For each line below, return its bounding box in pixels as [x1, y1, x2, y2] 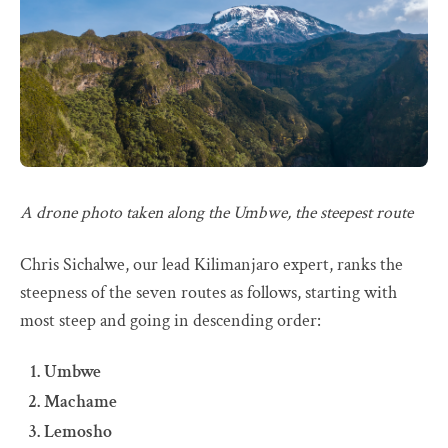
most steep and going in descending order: [20, 309, 321, 333]
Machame [44, 390, 117, 414]
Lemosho [44, 420, 112, 444]
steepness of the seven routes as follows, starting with [20, 281, 397, 305]
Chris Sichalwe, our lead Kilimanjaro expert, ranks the [20, 253, 403, 277]
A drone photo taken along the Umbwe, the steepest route [20, 201, 413, 225]
